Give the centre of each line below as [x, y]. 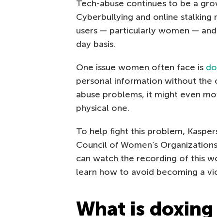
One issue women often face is [141, 68]
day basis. [96, 44]
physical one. [103, 108]
